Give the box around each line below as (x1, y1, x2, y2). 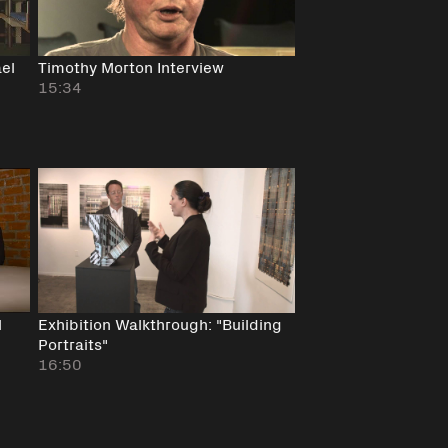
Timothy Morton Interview (37, 55, 224, 78)
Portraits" (37, 331, 108, 354)
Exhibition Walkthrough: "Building (37, 311, 282, 334)
